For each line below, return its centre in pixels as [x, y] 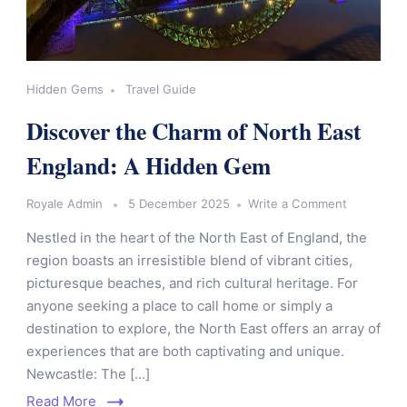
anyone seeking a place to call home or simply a [179, 306]
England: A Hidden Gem [149, 166]
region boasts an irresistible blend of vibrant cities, [189, 261]
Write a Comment [298, 204]
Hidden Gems [65, 89]
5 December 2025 [179, 204]
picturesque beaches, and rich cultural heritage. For [192, 283]
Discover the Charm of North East [194, 131]
